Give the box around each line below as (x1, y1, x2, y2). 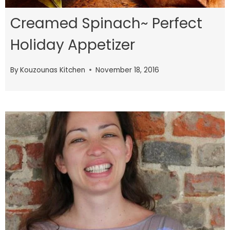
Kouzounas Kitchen (20, 65, 86, 75)
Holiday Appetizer (10, 34, 135, 55)
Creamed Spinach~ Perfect (10, 13, 202, 33)
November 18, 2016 (95, 65, 160, 75)
